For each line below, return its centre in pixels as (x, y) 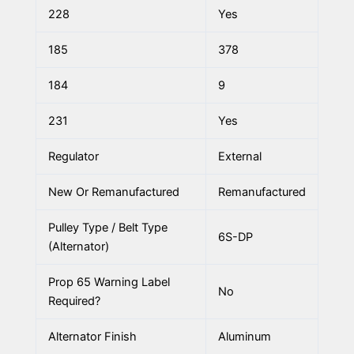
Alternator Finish (92, 336)
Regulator (73, 156)
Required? (74, 301)
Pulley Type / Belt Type (107, 227)
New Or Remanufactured (113, 192)
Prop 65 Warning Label (109, 282)
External (239, 156)
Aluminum (244, 336)
